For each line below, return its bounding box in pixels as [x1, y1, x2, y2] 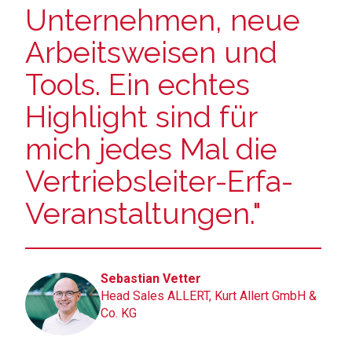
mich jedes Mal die [25, 131, 278, 167]
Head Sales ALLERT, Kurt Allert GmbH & [101, 288, 317, 303]
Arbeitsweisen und [25, 35, 278, 70]
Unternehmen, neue [25, 2, 301, 38]
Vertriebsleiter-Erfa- [25, 163, 294, 199]
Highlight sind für [25, 99, 258, 134]
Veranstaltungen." [25, 196, 262, 231]
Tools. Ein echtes [25, 67, 251, 102]
